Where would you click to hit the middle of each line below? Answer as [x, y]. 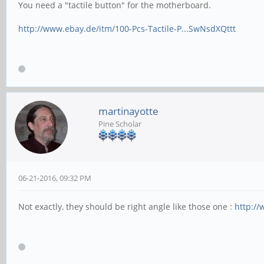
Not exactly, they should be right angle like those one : [126, 207]
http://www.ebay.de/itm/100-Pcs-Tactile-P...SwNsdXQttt [127, 29]
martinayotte [128, 111]
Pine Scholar [120, 124]
